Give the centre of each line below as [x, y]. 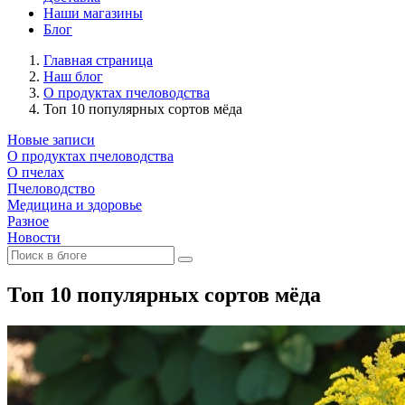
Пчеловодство [51, 188]
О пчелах [36, 172]
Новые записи [51, 140]
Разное [28, 221]
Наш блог [73, 76]
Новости [34, 237]
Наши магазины [93, 13]
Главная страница [98, 60]
